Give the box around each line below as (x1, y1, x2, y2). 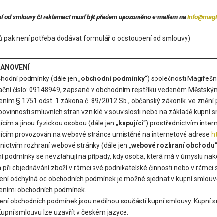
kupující (118, 119, 143, 127)
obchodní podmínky (81, 74, 145, 82)
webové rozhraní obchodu (131, 141, 215, 149)
